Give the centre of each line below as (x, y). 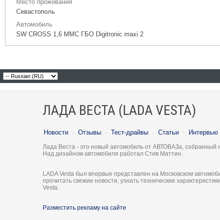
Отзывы (90, 132)
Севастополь (36, 12)
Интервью (203, 132)
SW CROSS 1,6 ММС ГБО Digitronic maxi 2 (80, 34)
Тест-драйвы (130, 132)
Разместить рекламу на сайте (84, 208)
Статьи (168, 132)
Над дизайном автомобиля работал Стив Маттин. (113, 154)
